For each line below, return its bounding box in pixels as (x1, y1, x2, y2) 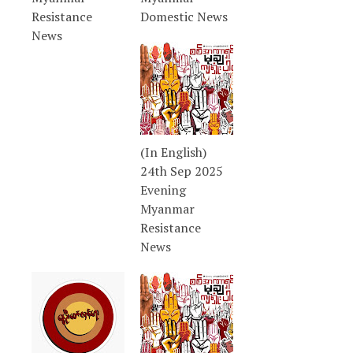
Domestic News (140, 8, 228, 26)
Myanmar (140, 200, 195, 218)
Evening (140, 181, 186, 199)
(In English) (140, 143, 206, 162)
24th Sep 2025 (140, 162, 223, 180)
